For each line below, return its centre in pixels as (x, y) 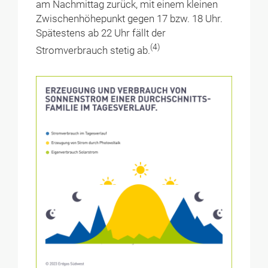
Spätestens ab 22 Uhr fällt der (101, 33)
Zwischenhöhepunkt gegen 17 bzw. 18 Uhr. (130, 19)
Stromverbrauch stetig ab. (93, 50)
